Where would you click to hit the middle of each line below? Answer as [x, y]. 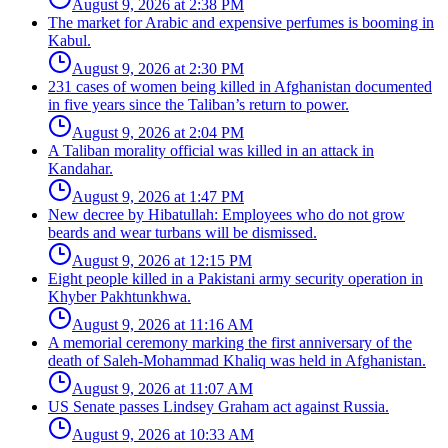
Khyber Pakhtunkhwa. [119, 297]
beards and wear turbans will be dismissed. [182, 233]
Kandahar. [80, 169]
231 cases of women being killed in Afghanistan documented [240, 87]
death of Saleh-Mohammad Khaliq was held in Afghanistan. [237, 361]
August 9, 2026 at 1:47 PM [158, 197]
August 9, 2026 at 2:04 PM [158, 133]
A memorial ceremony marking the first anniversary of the [230, 343]
